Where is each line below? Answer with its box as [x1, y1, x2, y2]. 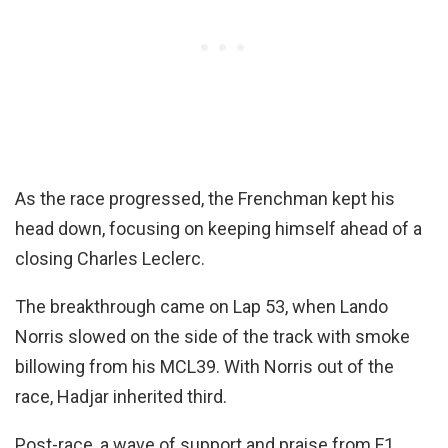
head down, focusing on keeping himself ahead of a [15, 218, 422, 239]
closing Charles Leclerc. [15, 248, 205, 269]
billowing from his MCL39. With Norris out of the [15, 356, 394, 377]
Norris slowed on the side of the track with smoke [15, 326, 410, 347]
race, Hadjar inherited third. [15, 386, 227, 407]
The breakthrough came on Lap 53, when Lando [15, 296, 388, 317]
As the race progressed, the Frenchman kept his [15, 188, 395, 209]
